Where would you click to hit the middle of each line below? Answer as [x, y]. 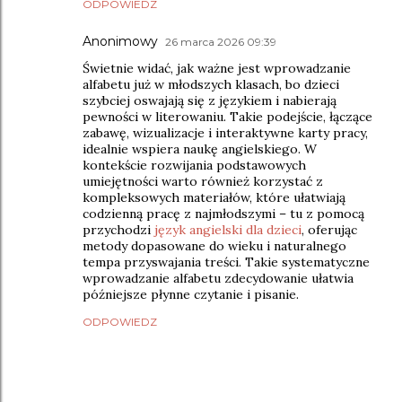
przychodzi [118, 229]
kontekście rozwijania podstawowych [194, 165]
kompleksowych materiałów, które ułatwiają [214, 197]
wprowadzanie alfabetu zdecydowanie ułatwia [218, 278]
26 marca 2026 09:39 [221, 41]
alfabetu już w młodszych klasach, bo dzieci [211, 84]
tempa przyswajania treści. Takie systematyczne [226, 262]
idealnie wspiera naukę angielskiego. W [200, 149]
